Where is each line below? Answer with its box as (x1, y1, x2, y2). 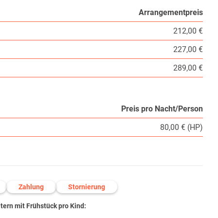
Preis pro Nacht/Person (121, 104, 203, 114)
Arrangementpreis (139, 8, 203, 18)
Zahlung (18, 183, 44, 191)
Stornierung (68, 183, 105, 191)
